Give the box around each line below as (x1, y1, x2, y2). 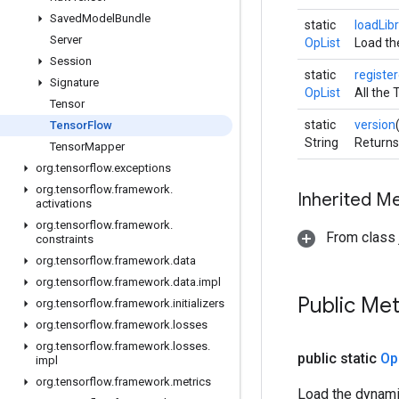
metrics (173, 375, 211, 388)
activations (36, 197, 92, 210)
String (305, 135, 338, 150)
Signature (50, 76, 99, 89)
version (354, 118, 395, 132)
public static (297, 350, 380, 367)
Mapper (85, 140, 125, 153)
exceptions (114, 161, 171, 175)
